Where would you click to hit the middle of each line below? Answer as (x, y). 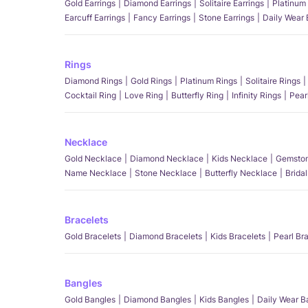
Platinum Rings (209, 81)
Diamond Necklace (167, 158)
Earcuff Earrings (95, 18)
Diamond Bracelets (166, 236)
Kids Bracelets (238, 236)
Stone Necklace (166, 173)
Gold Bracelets (93, 236)
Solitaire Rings (273, 81)
